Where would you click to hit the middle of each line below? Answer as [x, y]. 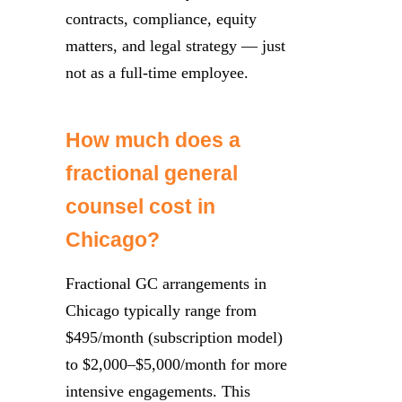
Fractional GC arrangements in [166, 283]
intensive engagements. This [158, 391]
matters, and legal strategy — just [175, 45]
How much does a [153, 140]
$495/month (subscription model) [174, 337]
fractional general [152, 173]
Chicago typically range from [161, 310]
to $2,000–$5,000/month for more [176, 364]
